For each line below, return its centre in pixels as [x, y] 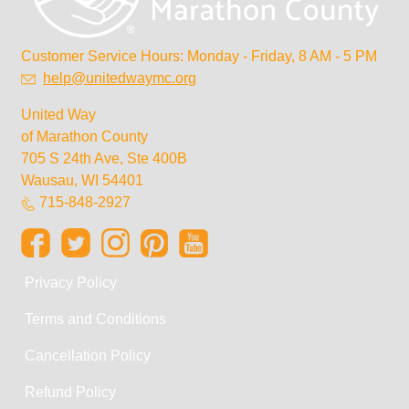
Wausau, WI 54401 [83, 181]
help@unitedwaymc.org [120, 79]
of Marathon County [85, 137]
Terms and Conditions [96, 320]
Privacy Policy [71, 283]
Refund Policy [71, 393]
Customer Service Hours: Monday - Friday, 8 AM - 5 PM [199, 57]
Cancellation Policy [88, 356]
